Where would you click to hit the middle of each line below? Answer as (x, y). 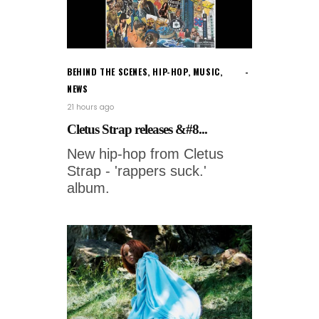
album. (88, 188)
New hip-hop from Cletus (145, 154)
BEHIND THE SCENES (108, 72)
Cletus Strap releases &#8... (137, 130)
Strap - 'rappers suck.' (137, 171)
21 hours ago (90, 108)
